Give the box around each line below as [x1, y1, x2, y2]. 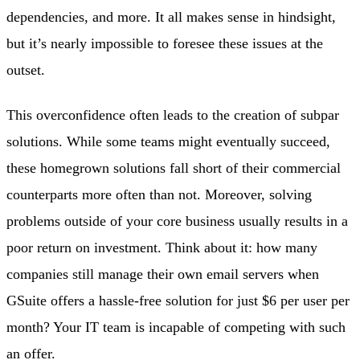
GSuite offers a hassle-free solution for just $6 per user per [6, 292, 350, 309]
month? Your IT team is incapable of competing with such [6, 318, 346, 335]
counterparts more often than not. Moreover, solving [6, 186, 312, 202]
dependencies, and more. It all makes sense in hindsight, [6, 9, 336, 26]
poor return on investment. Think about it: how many [6, 239, 317, 256]
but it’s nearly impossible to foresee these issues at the [6, 35, 323, 52]
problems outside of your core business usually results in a [6, 212, 348, 229]
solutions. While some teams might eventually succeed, [6, 133, 330, 149]
